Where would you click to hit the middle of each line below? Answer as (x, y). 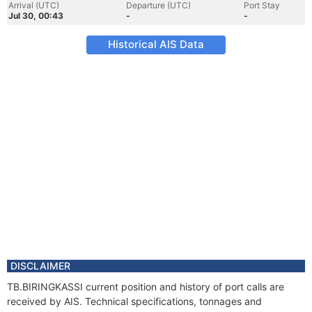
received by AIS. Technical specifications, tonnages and (134, 301)
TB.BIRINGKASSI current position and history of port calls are (146, 287)
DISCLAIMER (40, 266)
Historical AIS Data (156, 44)
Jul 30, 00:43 (36, 16)
